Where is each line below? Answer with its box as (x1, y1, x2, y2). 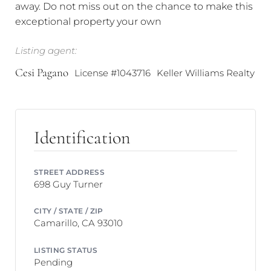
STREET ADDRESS (34, 166, 105, 177)
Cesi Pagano (15, 66, 68, 79)
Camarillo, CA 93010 (34, 217, 123, 229)
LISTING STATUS (34, 245, 98, 255)
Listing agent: (15, 45, 77, 56)
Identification (34, 127, 130, 148)
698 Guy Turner (34, 177, 103, 190)
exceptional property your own (15, 15, 162, 27)
